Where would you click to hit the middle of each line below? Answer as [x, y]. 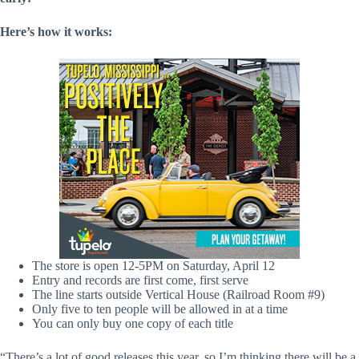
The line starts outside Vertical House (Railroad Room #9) [178, 294]
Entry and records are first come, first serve [140, 280]
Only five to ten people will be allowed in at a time [160, 309]
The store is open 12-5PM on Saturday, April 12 [153, 265]
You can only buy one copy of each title [133, 323]
